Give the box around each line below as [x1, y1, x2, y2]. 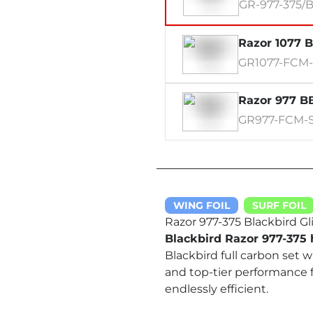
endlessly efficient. [165, 282, 268, 296]
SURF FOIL [252, 199, 306, 212]
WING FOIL [173, 199, 230, 212]
